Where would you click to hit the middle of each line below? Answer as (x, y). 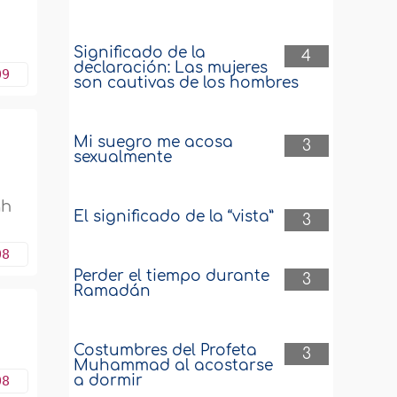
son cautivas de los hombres (187, 83)
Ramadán (113, 291)
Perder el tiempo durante (172, 276)
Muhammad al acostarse (174, 366)
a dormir (109, 381)
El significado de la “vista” (174, 217)
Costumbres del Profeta (166, 350)
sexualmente (123, 157)
